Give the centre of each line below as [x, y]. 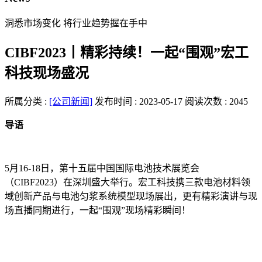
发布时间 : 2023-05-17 [139, 102]
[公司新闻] [71, 102]
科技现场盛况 [47, 73]
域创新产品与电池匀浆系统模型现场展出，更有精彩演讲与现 [131, 196]
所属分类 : [27, 102]
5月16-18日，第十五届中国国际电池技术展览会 [102, 168]
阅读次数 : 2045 [216, 102]
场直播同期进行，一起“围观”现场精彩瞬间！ [98, 211]
